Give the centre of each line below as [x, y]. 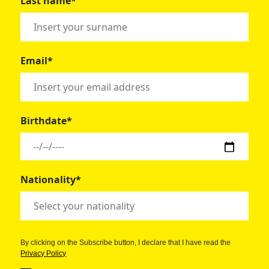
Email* [37, 60]
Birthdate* [47, 120]
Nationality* [51, 179]
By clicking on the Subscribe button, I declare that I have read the [126, 242]
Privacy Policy [44, 253]
